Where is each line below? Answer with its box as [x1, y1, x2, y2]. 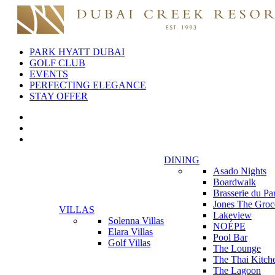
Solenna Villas [108, 215, 164, 226]
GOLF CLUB [29, 58, 85, 68]
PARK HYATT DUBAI [29, 47, 125, 57]
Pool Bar [213, 232, 247, 242]
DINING [164, 155, 199, 165]
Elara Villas [108, 227, 153, 237]
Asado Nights [213, 166, 266, 176]
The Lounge [213, 243, 261, 254]
